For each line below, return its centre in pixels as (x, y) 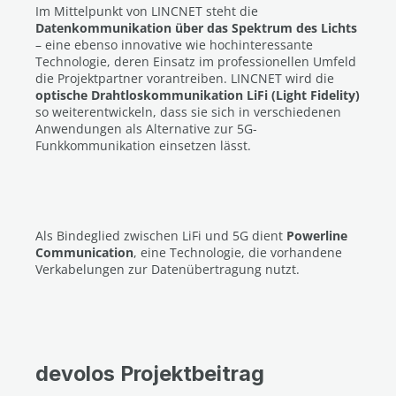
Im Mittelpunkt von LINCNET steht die (147, 11)
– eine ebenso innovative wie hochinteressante (174, 45)
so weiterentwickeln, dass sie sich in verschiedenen (188, 112)
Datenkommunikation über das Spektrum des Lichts (196, 28)
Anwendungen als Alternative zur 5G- (146, 129)
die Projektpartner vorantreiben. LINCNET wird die (185, 78)
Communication (84, 252)
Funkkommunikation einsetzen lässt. (143, 145)
